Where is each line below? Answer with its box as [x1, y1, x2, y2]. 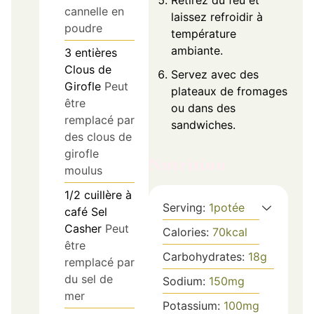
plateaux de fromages [171, 84, 287, 99]
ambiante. [171, 43, 223, 58]
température [171, 27, 236, 41]
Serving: [163, 200, 209, 214]
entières [75, 46, 117, 60]
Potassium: [163, 298, 224, 313]
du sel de [64, 272, 113, 287]
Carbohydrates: [163, 249, 248, 264]
